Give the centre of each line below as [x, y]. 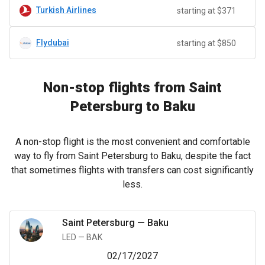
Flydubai [53, 43]
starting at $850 [206, 43]
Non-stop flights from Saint [132, 88]
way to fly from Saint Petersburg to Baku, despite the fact [132, 156]
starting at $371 [206, 10]
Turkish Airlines [66, 10]
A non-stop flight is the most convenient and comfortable [132, 142]
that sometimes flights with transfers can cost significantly [132, 170]
